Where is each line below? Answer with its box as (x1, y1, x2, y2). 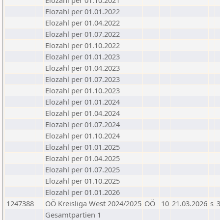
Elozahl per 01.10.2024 (45, 131, 120, 140)
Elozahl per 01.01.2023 (45, 52, 120, 61)
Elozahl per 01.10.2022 (45, 40, 120, 50)
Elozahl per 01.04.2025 (45, 153, 120, 163)
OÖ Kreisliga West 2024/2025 (45, 198, 141, 208)
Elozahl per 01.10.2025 (45, 176, 120, 186)
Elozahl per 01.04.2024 (45, 108, 120, 118)
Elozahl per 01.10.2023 (45, 85, 120, 95)
